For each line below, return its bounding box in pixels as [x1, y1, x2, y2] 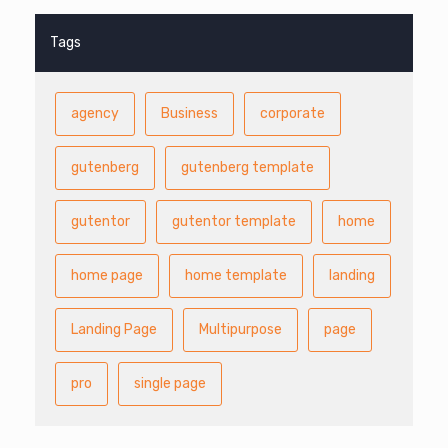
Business [161, 104, 218, 122]
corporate [260, 104, 325, 122]
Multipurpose [199, 320, 282, 338]
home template [185, 266, 287, 284]
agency [71, 104, 119, 122]
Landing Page [71, 320, 157, 338]
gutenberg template [181, 158, 314, 176]
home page [71, 266, 143, 284]
